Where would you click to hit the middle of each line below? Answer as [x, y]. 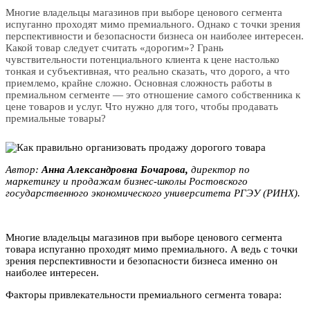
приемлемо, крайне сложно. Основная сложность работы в [139, 83]
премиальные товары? [56, 119]
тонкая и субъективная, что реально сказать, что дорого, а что [148, 72]
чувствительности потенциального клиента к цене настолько [143, 60]
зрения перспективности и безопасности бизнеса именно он [142, 261]
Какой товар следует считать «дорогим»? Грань [115, 48]
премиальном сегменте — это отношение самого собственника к [153, 95]
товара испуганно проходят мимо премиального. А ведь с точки [152, 249]
